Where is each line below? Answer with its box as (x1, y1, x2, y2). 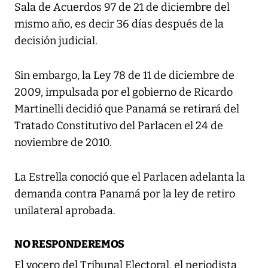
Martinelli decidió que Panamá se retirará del (14, 102, 239, 116)
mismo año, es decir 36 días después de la (14, 17, 224, 31)
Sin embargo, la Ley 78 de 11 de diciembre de (14, 69, 234, 83)
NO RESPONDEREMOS (14, 237, 125, 251)
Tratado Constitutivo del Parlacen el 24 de (14, 119, 223, 133)
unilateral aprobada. (14, 204, 115, 218)
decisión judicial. (14, 34, 98, 48)
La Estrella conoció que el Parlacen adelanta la (14, 170, 245, 184)
